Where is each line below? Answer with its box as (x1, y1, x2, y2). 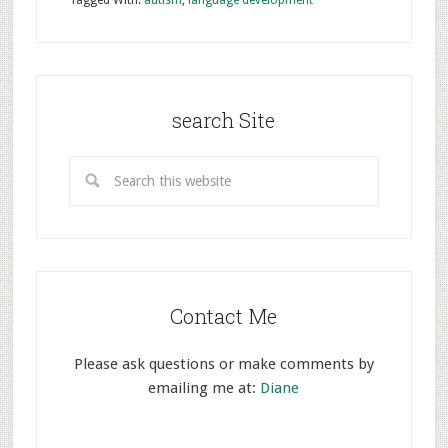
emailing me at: (148, 379, 261, 397)
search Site (172, 107, 276, 133)
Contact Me (170, 303, 278, 329)
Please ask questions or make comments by (73, 355, 374, 373)
